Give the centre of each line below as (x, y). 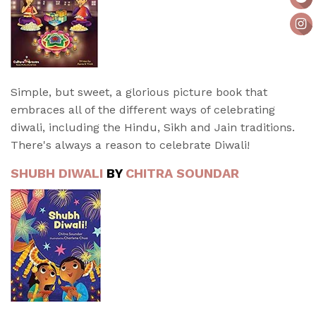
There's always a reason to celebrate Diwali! (130, 145)
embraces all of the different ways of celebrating (143, 110)
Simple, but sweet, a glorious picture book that (139, 92)
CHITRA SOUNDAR (182, 174)
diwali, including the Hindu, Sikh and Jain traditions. (153, 128)
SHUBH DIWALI (57, 174)
